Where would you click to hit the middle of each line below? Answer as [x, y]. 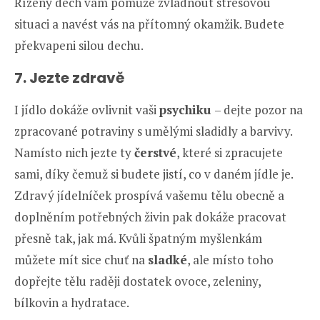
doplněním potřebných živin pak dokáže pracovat [150, 216]
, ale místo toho [230, 259]
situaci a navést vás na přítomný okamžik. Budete [149, 24]
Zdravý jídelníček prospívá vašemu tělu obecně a [149, 195]
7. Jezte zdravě [69, 77]
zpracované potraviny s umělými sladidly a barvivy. [153, 131]
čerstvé [155, 152]
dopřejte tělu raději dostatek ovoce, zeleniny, [137, 281]
